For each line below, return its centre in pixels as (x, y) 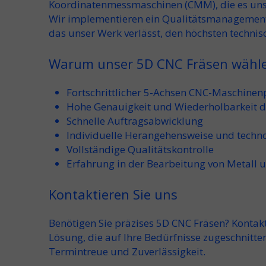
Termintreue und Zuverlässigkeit (126, 251)
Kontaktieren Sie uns (113, 194)
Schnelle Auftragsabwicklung (135, 121)
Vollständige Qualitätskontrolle (140, 149)
